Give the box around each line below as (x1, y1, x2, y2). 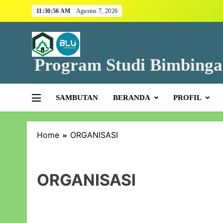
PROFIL (173, 94, 202, 102)
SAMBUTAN (55, 94, 98, 102)
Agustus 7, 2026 (76, 7, 118, 14)
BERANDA (112, 94, 150, 102)
